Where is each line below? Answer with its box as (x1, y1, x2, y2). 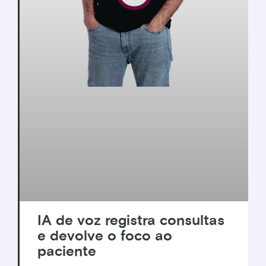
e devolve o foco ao (37, 227, 172, 245)
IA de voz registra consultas (37, 211, 224, 230)
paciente (37, 242, 96, 261)
